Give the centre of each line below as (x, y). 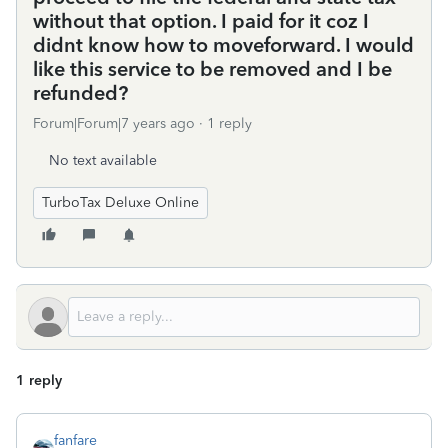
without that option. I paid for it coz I (201, 21)
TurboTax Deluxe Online (120, 202)
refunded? (80, 93)
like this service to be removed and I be (212, 69)
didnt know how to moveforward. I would (223, 45)
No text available (103, 160)
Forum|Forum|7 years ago (114, 123)
